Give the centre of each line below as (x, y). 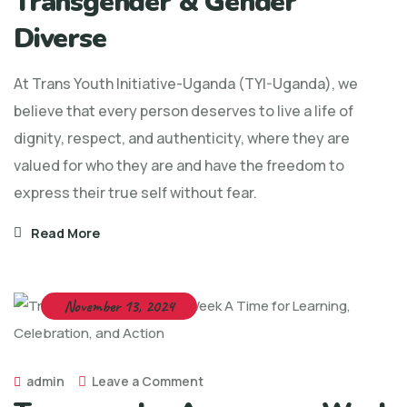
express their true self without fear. (135, 192)
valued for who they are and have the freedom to (179, 165)
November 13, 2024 (119, 306)
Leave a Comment (148, 381)
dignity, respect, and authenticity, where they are (182, 138)
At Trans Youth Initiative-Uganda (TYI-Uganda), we (186, 83)
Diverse (60, 38)
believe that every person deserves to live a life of (184, 110)
